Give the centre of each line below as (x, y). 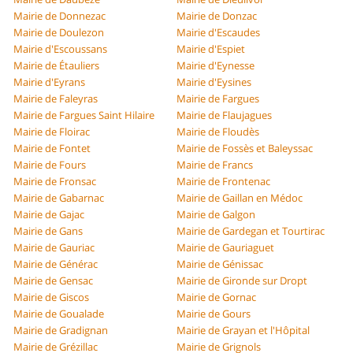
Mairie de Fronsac (55, 182)
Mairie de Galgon (216, 215)
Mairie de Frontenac (223, 182)
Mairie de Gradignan (61, 331)
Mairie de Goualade (59, 314)
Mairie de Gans (48, 231)
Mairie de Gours (214, 314)
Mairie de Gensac (54, 281)
